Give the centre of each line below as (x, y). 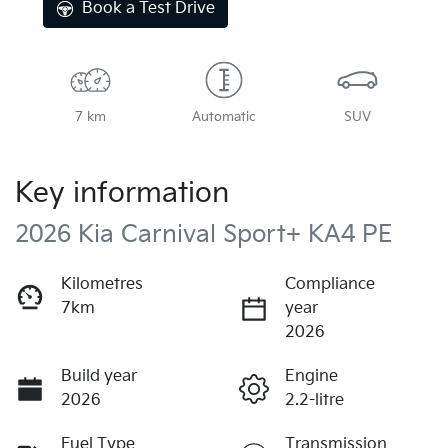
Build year (99, 376)
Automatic (223, 116)
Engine (311, 376)
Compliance (330, 284)
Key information (122, 193)
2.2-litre (314, 400)
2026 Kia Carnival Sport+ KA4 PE (204, 234)
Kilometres (102, 284)
